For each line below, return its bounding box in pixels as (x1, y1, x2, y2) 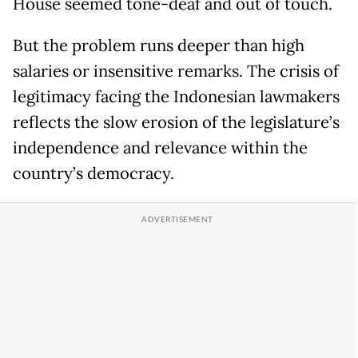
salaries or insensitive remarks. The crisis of (13, 61, 339, 82)
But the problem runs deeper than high (13, 35, 304, 57)
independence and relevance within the (13, 137, 308, 159)
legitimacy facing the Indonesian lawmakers (13, 86, 340, 108)
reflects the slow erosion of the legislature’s (13, 112, 340, 133)
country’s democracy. (13, 163, 174, 185)
